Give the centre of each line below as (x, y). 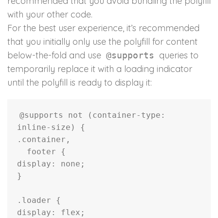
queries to (178, 55)
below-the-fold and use (55, 55)
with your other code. (50, 15)
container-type (127, 115)
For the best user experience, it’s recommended (103, 28)
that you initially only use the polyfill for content (102, 42)
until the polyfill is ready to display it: (80, 83)
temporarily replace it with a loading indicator (100, 69)
